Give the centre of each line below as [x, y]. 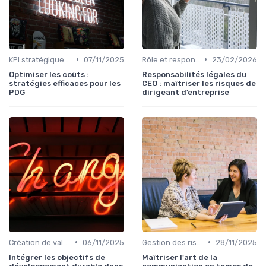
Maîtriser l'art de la [180, 257]
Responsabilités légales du [194, 74]
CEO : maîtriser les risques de [199, 83]
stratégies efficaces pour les [65, 83]
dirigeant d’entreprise [186, 92]
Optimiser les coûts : [49, 74]
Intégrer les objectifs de [57, 257]
